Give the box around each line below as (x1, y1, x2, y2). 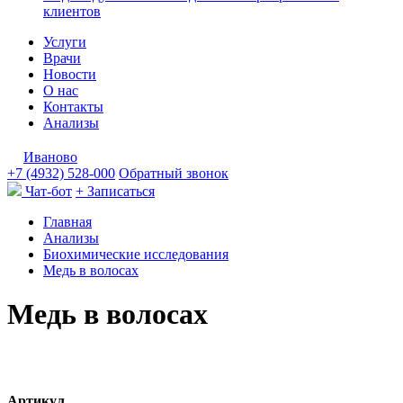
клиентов (43, 4, 101, 19)
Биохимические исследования (43, 246, 228, 262)
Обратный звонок (119, 166, 228, 181)
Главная (43, 214, 92, 229)
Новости (43, 67, 96, 82)
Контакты (43, 99, 103, 114)
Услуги (43, 34, 86, 49)
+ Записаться (76, 184, 155, 199)
